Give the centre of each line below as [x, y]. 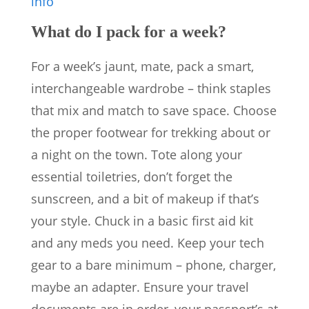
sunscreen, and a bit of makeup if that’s [145, 199]
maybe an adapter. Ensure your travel [140, 287]
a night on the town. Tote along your [137, 155]
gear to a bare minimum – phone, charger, [153, 265]
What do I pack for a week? [129, 32]
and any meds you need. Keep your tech [148, 243]
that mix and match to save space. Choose [154, 111]
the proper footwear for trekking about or [151, 133]
